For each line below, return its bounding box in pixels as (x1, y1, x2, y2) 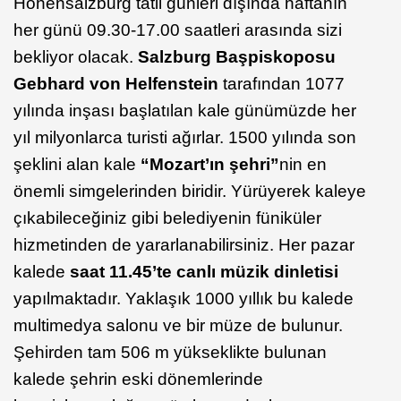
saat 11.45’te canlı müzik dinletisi (70, 262, 338, 282)
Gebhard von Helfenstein (13, 74, 218, 94)
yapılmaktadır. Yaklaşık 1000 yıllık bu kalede (13, 289, 354, 309)
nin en (279, 155, 327, 175)
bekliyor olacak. (13, 47, 138, 67)
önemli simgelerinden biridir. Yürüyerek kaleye (13, 182, 366, 201)
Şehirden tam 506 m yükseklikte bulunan (13, 343, 327, 363)
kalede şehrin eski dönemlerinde (13, 370, 263, 389)
